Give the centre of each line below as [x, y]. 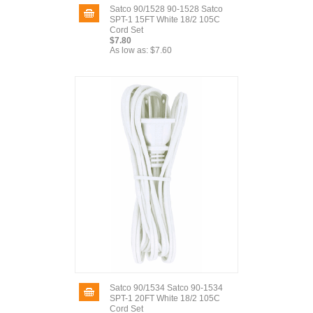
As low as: [129, 50]
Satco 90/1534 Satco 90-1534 [166, 288]
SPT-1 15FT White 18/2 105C [165, 20]
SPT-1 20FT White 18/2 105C [165, 298]
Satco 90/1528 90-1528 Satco [166, 9]
